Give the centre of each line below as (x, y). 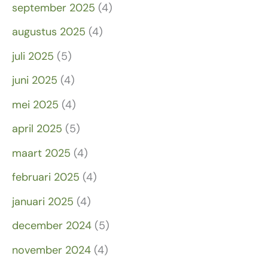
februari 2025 (46, 177)
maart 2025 (41, 153)
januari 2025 (43, 201)
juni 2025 (35, 80)
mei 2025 (35, 104)
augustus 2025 (49, 32)
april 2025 (37, 129)
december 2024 (52, 226)
